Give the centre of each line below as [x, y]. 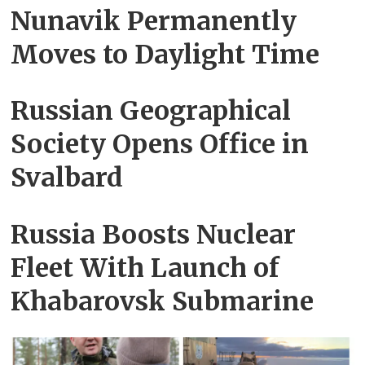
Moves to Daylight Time [165, 54]
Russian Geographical [151, 111]
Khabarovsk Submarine [163, 302]
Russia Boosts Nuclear [154, 235]
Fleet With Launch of [145, 268]
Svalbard [67, 178]
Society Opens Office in [160, 145]
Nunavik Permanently [154, 21]
